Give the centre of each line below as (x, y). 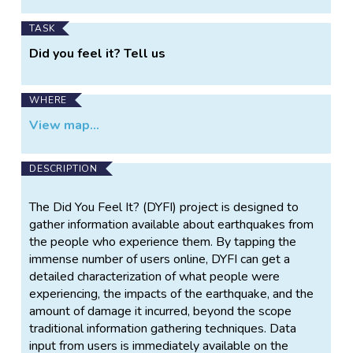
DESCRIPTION (64, 168)
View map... (65, 125)
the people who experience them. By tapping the (163, 242)
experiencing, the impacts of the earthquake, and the (172, 294)
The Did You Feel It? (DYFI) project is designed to (164, 207)
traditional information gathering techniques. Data (163, 328)
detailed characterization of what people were (155, 276)
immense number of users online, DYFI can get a (160, 259)
